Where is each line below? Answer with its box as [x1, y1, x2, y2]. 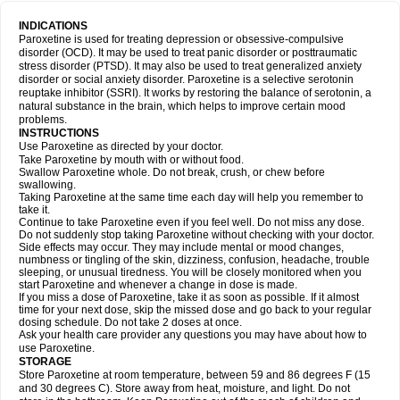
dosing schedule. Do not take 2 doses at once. [19, 316, 242, 329]
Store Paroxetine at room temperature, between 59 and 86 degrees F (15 [19, 369, 371, 381]
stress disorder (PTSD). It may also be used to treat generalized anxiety [19, 60, 362, 72]
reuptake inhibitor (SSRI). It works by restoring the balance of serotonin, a [19, 87, 371, 99]
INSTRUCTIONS [19, 127, 102, 139]
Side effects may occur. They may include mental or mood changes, [19, 241, 344, 254]
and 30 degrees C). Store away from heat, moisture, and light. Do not [19, 382, 350, 395]
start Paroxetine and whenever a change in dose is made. [19, 279, 297, 291]
